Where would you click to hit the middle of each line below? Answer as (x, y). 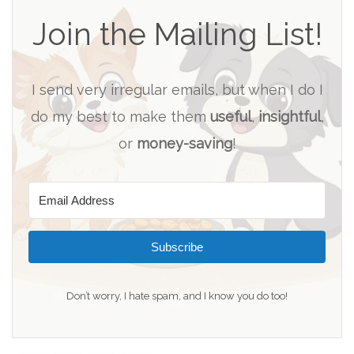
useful (230, 117)
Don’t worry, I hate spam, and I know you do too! (177, 296)
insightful (289, 117)
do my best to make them (120, 117)
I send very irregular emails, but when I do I (177, 90)
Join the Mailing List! (177, 34)
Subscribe (177, 247)
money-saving (184, 144)
